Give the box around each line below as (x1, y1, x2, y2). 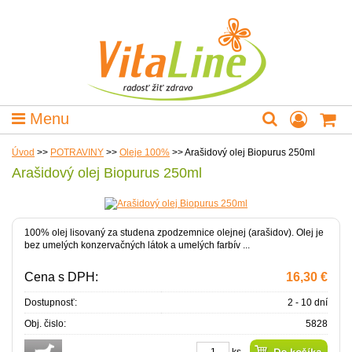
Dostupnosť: (24, 297, 77, 308)
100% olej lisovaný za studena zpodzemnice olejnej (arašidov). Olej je (24, 227, 324, 238)
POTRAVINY (50, 147, 104, 158)
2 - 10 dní (287, 297, 328, 308)
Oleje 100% (119, 147, 170, 158)
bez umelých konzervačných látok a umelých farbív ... (24, 240, 250, 251)
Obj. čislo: (24, 318, 66, 329)
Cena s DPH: (24, 270, 98, 284)
